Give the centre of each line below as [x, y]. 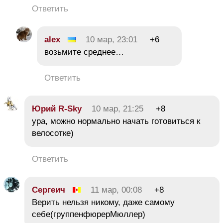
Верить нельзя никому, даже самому [103, 202]
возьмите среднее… [84, 52]
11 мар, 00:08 [116, 190]
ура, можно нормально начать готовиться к [116, 121]
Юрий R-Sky [57, 109]
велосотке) [53, 133]
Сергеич [49, 190]
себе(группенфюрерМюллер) [89, 214]
